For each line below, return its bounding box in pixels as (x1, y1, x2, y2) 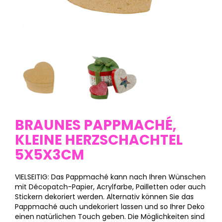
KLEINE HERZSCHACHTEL (15, 130, 183, 150)
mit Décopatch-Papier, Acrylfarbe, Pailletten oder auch (15, 182, 206, 192)
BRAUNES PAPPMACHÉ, (15, 115, 176, 135)
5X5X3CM (15, 145, 84, 165)
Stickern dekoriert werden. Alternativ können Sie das (15, 192, 194, 202)
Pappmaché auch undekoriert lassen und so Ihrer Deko (15, 202, 205, 212)
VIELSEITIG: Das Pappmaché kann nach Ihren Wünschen (15, 172, 206, 182)
